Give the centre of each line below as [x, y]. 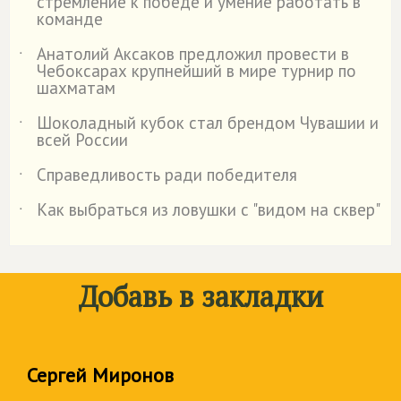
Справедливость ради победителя [167, 175]
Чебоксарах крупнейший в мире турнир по [196, 71]
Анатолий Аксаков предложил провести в [193, 54]
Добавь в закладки [200, 297]
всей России [82, 140]
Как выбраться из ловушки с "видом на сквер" [209, 210]
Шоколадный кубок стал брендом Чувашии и [208, 123]
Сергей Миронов [100, 375]
